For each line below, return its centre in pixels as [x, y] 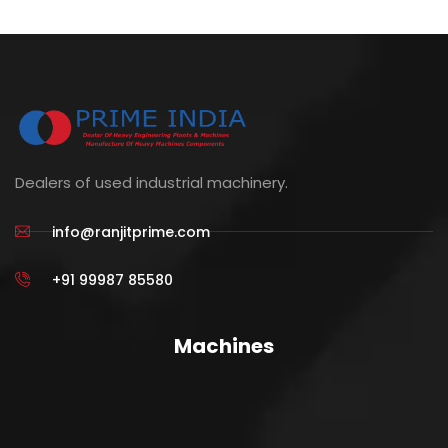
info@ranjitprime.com [130, 231]
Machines [224, 345]
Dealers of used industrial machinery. [151, 182]
